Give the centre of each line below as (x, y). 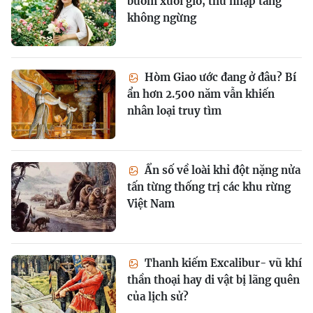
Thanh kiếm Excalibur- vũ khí (222, 263)
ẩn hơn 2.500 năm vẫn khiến (201, 94)
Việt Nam (151, 204)
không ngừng (162, 18)
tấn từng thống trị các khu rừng (209, 187)
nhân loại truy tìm (174, 111)
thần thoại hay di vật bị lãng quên (213, 280)
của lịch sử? (158, 297)
